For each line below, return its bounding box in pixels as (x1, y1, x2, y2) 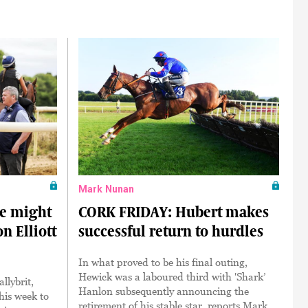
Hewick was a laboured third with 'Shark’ (78, 269, 265, 283)
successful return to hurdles (78, 222, 263, 240)
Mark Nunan (78, 183, 135, 195)
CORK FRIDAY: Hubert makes (78, 203, 269, 221)
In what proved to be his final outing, (78, 255, 247, 268)
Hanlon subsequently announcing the (78, 284, 249, 297)
